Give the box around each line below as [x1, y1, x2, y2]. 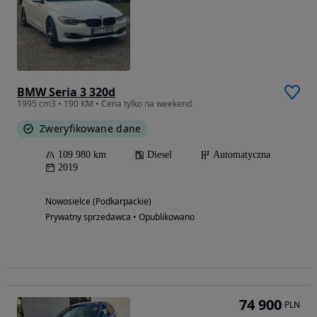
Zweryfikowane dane [40, 122, 142, 136]
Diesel [147, 149, 172, 161]
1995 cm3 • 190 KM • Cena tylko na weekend [17, 98, 192, 110]
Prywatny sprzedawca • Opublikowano [45, 211, 195, 224]
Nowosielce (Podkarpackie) [45, 195, 151, 208]
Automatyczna [213, 149, 270, 161]
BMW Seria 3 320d [17, 84, 115, 100]
